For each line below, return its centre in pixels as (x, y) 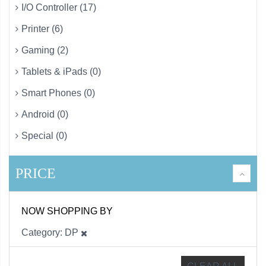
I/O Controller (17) (59, 8)
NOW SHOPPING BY (67, 211)
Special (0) (44, 136)
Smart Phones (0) (58, 93)
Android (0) (45, 115)
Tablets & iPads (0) (61, 72)
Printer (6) (42, 29)
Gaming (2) (45, 50)
